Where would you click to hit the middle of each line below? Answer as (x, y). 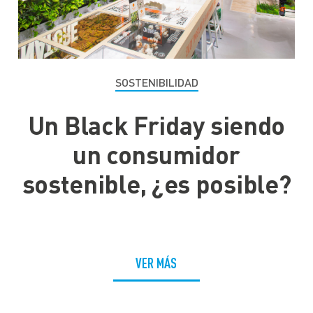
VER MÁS (156, 263)
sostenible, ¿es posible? (156, 184)
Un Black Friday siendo (156, 125)
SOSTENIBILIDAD (156, 82)
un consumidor (156, 155)
